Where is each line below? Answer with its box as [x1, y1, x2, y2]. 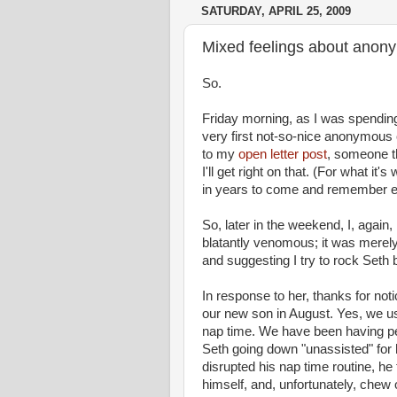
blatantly [202, 236, 253, 250]
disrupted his [202, 360, 279, 374]
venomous [253, 236, 315, 250]
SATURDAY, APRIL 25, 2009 [201, 4, 351, 19]
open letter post [238, 147, 327, 161]
